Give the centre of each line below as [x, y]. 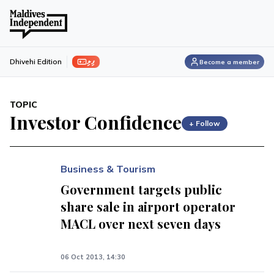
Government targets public [142, 189]
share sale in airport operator [148, 206]
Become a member [229, 62]
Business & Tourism [108, 169]
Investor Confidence [96, 122]
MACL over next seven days [141, 224]
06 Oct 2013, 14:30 [93, 257]
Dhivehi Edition [36, 61]
